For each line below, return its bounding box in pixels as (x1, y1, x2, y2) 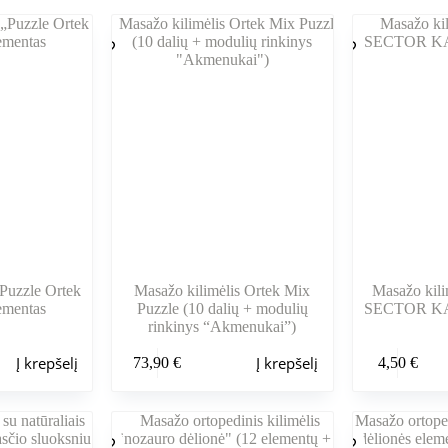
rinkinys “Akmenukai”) (148, 317, 297, 335)
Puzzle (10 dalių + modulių (136, 299, 308, 317)
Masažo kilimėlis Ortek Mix (134, 281, 311, 299)
